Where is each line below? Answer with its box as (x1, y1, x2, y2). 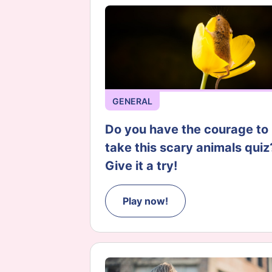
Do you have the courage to (105, 122, 268, 137)
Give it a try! (105, 158, 177, 174)
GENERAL (112, 96, 152, 107)
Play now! (123, 195, 168, 208)
